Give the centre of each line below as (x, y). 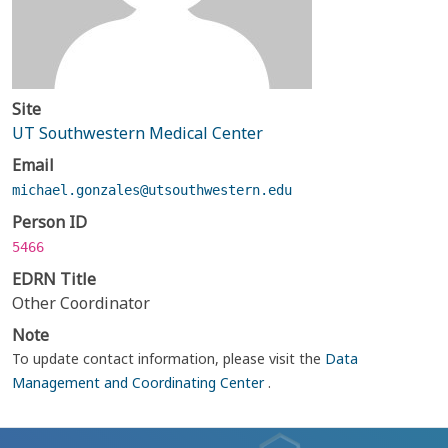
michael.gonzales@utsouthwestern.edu (152, 190)
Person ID (49, 222)
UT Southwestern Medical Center (137, 133)
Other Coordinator (81, 303)
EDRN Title (54, 279)
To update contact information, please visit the (168, 358)
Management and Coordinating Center (140, 382)
